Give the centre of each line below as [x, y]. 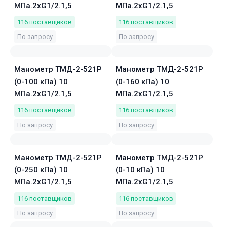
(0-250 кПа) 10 [41, 170]
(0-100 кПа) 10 [41, 82]
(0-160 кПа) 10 [142, 82]
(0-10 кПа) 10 [140, 170]
